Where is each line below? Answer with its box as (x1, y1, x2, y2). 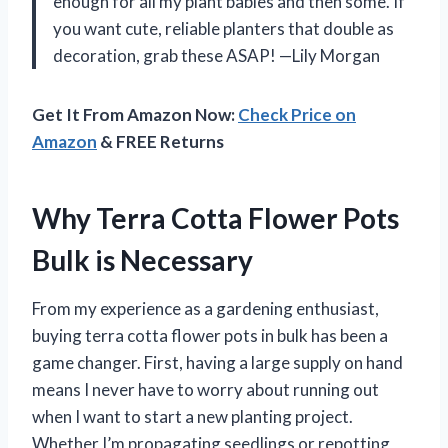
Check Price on (238, 103, 356, 125)
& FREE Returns (97, 130, 224, 152)
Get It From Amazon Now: (32, 103, 238, 125)
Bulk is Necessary (32, 242, 253, 277)
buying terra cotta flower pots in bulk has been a (32, 324, 388, 346)
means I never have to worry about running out (32, 378, 379, 400)
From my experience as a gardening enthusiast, (32, 297, 379, 319)
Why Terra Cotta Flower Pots (32, 200, 399, 235)
